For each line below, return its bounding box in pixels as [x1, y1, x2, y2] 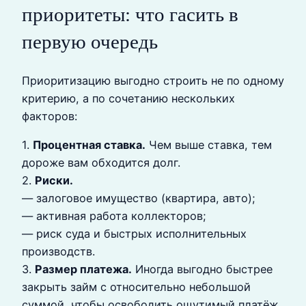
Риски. [35, 173, 73, 188]
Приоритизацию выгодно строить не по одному [22, 73, 284, 87]
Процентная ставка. [33, 138, 145, 152]
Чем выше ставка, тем [145, 138, 272, 152]
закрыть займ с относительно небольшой [22, 280, 251, 294]
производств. [22, 245, 95, 259]
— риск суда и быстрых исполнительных [22, 227, 247, 241]
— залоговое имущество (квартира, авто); [22, 191, 255, 206]
